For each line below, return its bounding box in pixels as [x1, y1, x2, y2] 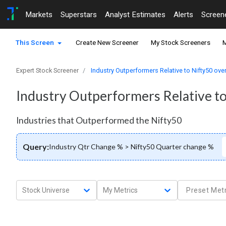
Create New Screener [76, 38, 139, 47]
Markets [25, 10, 52, 19]
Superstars [61, 10, 97, 19]
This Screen [16, 38, 55, 47]
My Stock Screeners [151, 38, 211, 47]
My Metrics [103, 186, 138, 194]
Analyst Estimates [105, 10, 165, 19]
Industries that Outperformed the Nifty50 [16, 115, 182, 126]
